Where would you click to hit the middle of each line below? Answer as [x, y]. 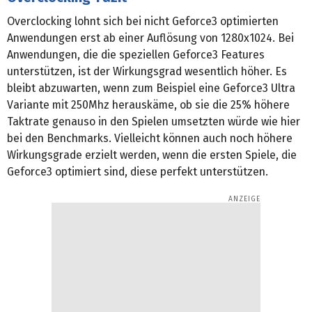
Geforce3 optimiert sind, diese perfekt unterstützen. [138, 171]
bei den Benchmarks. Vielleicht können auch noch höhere [150, 138]
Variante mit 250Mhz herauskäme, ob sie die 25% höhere [148, 104]
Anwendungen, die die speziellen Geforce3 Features [136, 54]
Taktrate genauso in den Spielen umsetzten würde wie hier [154, 121]
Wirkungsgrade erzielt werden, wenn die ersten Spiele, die [152, 155]
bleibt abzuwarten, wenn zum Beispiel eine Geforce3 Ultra [151, 88]
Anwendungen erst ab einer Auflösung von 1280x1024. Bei [150, 38]
